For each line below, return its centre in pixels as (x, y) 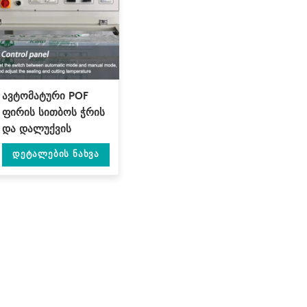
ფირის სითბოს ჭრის (53, 113)
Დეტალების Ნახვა (56, 155)
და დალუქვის (37, 130)
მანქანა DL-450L (45, 146)
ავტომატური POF (45, 97)
